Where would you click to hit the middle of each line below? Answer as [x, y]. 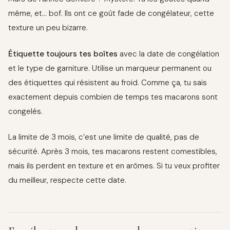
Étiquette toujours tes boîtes [63, 54]
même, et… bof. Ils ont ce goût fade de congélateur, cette [111, 14]
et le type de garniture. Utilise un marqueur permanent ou [110, 68]
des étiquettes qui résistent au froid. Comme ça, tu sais [108, 82]
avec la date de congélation [168, 54]
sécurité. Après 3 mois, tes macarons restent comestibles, [113, 151]
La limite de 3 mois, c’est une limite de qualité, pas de [104, 137]
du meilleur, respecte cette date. [67, 180]
